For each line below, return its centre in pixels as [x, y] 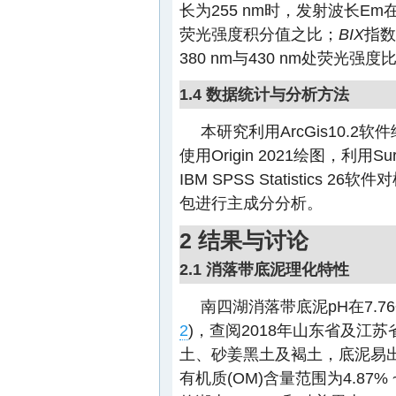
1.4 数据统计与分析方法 [264, 94]
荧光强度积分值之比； [259, 34]
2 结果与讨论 [244, 240]
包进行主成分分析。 [251, 203]
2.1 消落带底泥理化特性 [264, 269]
